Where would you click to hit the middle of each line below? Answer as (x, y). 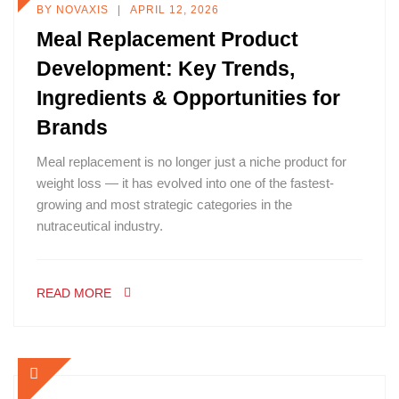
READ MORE (74, 293)
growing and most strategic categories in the (164, 204)
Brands (72, 127)
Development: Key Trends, (166, 69)
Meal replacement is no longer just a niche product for (191, 162)
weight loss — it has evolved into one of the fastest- (185, 183)
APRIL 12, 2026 (175, 10)
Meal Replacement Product (167, 39)
